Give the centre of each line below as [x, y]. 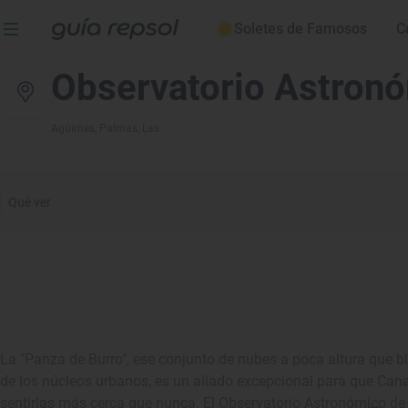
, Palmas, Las [127, 128]
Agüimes [73, 128]
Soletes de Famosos [301, 29]
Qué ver [30, 202]
